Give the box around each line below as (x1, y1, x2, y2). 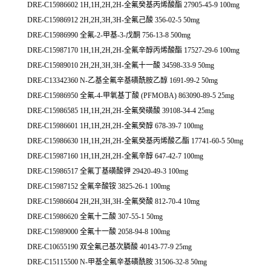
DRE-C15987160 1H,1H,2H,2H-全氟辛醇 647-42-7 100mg (27, 152, 203, 161)
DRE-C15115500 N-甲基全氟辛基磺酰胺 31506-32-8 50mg (27, 258, 207, 267)
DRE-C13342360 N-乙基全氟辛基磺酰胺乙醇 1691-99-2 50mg (27, 76, 218, 85)
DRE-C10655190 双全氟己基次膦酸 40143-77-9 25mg (27, 243, 192, 252)
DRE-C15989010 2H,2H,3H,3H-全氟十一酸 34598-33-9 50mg (27, 61, 214, 70)
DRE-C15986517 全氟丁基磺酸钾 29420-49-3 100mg (27, 167, 188, 176)
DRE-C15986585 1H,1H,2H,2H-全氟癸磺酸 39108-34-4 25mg (27, 106, 214, 116)
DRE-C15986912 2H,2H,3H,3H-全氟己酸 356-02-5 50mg (27, 16, 200, 25)
